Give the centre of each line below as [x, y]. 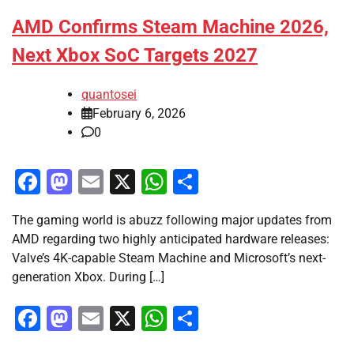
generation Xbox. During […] [88, 277]
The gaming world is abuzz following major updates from [172, 220]
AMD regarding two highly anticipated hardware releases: [171, 239]
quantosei [109, 94]
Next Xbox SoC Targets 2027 [135, 55]
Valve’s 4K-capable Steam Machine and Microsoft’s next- [169, 258]
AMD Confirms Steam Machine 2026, [170, 26]
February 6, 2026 [139, 113]
